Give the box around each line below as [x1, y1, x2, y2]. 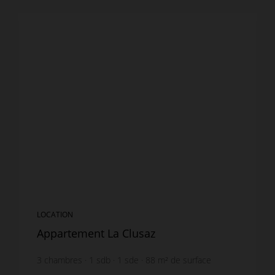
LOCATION [37, 209, 73, 220]
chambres [44, 254, 82, 266]
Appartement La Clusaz [37, 225, 155, 241]
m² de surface [158, 254, 211, 266]
